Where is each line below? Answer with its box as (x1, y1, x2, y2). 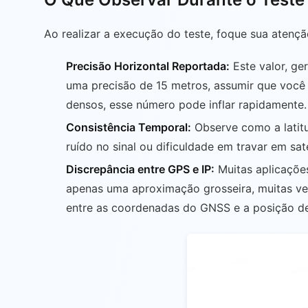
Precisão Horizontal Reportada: (66, 59, 230, 74)
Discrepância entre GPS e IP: (66, 162, 214, 176)
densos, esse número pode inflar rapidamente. (66, 98, 307, 112)
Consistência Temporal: (66, 120, 191, 135)
